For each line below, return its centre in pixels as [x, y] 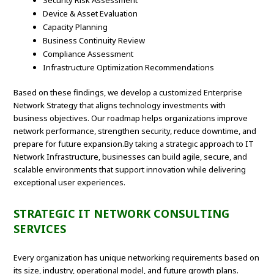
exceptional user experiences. [70, 183]
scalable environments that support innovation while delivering [130, 170]
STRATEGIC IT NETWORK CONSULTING [122, 214]
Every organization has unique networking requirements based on [137, 258]
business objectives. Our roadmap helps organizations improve [131, 118]
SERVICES [40, 229]
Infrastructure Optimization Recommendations [129, 68]
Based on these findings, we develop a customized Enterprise [128, 93]
